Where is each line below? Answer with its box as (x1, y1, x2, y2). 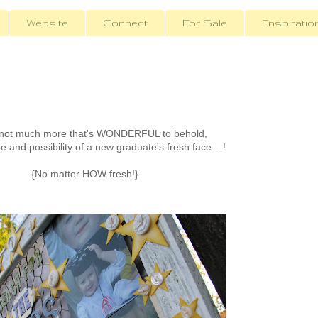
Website (26, 17, 68, 29)
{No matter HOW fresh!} (31, 168, 138, 180)
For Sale (182, 17, 227, 29)
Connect (103, 17, 148, 29)
